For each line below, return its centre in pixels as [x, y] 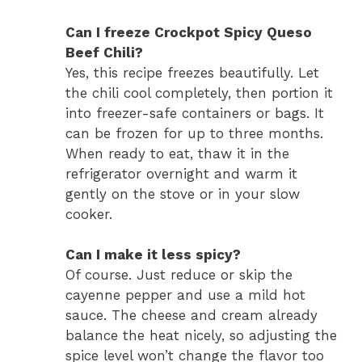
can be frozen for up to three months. [194, 133]
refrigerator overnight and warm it [181, 173]
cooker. [89, 214]
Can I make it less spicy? [153, 255]
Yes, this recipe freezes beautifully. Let [192, 72]
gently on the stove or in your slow [183, 194]
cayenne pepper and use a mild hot [185, 295]
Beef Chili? [104, 52]
